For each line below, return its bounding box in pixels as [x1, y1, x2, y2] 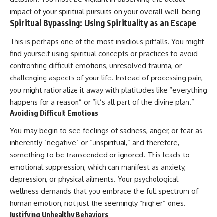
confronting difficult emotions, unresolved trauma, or [10, 61, 182, 70]
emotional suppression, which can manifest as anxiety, [10, 162, 186, 172]
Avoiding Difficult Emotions [10, 108, 98, 117]
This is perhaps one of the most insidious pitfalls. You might [10, 36, 204, 46]
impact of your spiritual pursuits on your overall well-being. [10, 7, 202, 16]
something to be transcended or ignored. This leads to [10, 150, 190, 160]
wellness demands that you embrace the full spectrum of [10, 186, 198, 196]
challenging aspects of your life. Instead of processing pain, [10, 73, 203, 82]
